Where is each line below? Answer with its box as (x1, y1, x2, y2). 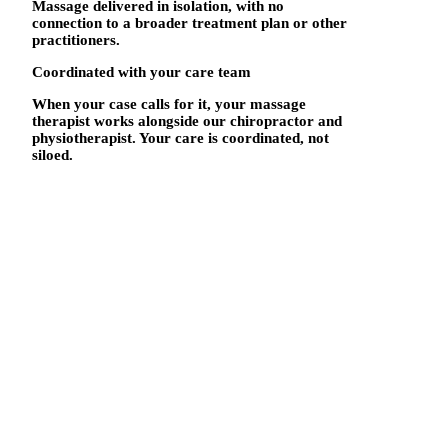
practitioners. (32, 31, 120, 48)
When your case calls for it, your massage (32, 95, 306, 112)
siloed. (32, 146, 73, 163)
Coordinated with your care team (32, 63, 251, 80)
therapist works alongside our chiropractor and (32, 112, 342, 129)
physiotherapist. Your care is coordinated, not (32, 129, 329, 146)
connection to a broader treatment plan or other (32, 14, 347, 31)
